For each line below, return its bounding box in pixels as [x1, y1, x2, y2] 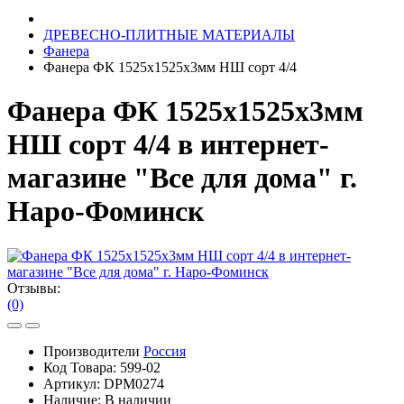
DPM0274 [104, 375, 164, 391]
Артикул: [43, 375, 104, 391]
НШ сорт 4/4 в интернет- [7, 128, 329, 161]
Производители [43, 343, 143, 359]
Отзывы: [7, 280, 60, 296]
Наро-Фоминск [7, 195, 204, 228]
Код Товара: [43, 359, 120, 375]
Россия [143, 343, 186, 359]
